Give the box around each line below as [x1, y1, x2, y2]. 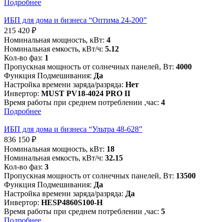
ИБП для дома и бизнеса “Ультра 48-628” [4, 125, 142, 134]
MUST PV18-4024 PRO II [41, 89, 130, 98]
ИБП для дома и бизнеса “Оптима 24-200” [4, 16, 147, 25]
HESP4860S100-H [41, 198, 103, 207]
